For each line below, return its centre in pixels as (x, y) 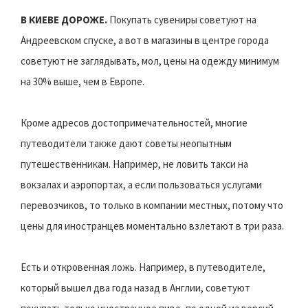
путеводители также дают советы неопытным (126, 143)
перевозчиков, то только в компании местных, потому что (152, 205)
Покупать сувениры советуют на (182, 19)
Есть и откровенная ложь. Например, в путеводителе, (143, 267)
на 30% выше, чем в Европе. (82, 81)
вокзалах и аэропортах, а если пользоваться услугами (141, 184)
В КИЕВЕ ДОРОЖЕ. (64, 19)
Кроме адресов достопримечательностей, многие (134, 122)
